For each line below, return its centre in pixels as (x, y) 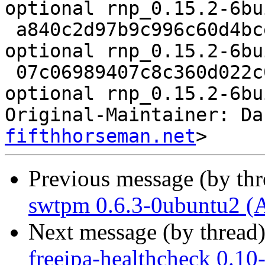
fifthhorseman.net (100, 136)
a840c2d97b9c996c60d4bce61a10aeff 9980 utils (10, 30)
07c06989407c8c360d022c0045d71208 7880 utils (10, 72)
